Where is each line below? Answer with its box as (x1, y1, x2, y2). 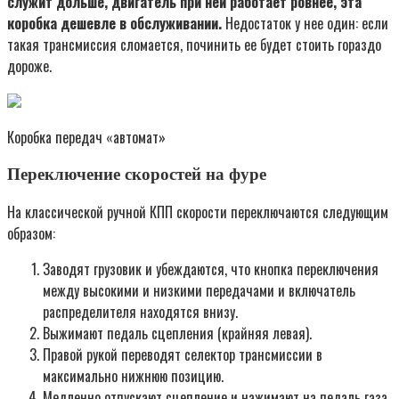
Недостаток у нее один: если (222, 12, 388, 35)
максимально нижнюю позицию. (43, 364, 224, 387)
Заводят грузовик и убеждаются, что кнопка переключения (43, 257, 379, 280)
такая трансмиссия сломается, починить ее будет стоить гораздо (7, 34, 381, 56)
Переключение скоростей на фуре (7, 164, 266, 183)
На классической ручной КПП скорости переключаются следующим (7, 200, 388, 223)
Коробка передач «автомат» (7, 126, 166, 149)
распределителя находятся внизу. (43, 300, 238, 322)
